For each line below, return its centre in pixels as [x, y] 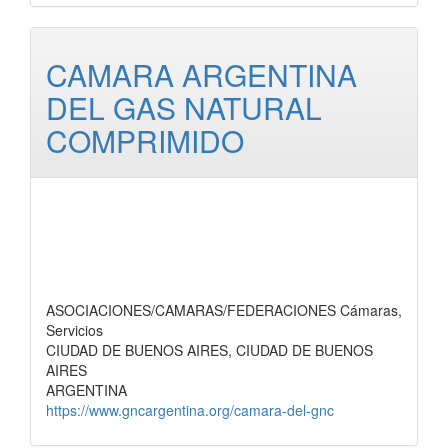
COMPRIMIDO [145, 140]
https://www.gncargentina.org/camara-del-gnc [190, 410]
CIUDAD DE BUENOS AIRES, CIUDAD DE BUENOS [209, 350]
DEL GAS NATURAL [184, 107]
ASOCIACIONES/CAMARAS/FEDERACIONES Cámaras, [224, 310]
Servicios [74, 330]
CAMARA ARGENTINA [201, 74]
